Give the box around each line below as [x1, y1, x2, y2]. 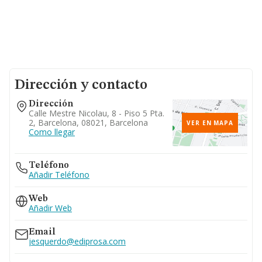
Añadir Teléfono [29, 169, 89, 180]
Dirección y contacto [15, 78, 147, 92]
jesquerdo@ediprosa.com [29, 236, 126, 247]
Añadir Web [29, 202, 72, 213]
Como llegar [29, 126, 75, 137]
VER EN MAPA [187, 119, 233, 127]
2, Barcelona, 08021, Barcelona [29, 117, 148, 128]
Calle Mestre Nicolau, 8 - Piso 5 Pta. [29, 108, 164, 119]
